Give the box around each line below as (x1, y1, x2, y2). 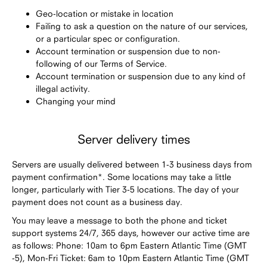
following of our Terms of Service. (36, 58, 167, 69)
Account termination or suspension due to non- (36, 45, 221, 56)
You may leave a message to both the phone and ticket (12, 215, 227, 225)
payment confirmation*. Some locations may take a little (12, 171, 231, 182)
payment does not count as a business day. (12, 196, 182, 207)
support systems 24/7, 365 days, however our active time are (12, 227, 250, 238)
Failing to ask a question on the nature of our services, (36, 20, 248, 31)
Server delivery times (77, 131, 190, 146)
